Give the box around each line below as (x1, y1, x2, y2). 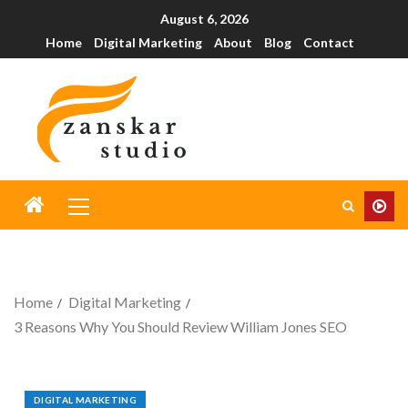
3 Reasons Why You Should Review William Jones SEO (14, 318, 347, 336)
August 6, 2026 (159, 11, 249, 27)
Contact (302, 35, 354, 51)
